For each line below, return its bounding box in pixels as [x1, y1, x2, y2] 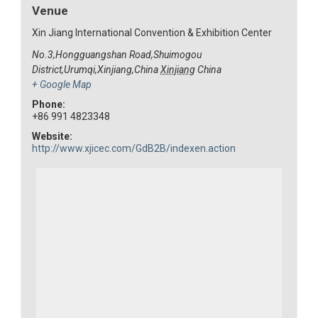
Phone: [32, 98, 66, 110]
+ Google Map [32, 78, 92, 90]
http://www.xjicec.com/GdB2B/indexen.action [32, 142, 236, 154]
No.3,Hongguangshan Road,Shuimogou [32, 48, 202, 60]
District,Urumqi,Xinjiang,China [32, 63, 159, 75]
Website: [32, 130, 73, 142]
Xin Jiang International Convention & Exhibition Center [32, 26, 273, 38]
